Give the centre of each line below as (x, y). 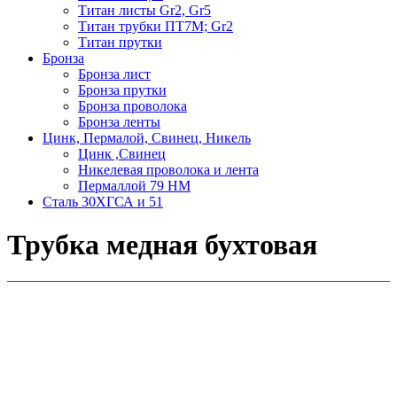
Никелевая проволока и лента (168, 169)
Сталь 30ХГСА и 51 (103, 201)
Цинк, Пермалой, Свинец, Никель (147, 137)
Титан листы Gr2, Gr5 (144, 10)
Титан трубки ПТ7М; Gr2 (156, 26)
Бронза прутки (122, 90)
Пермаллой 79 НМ (134, 185)
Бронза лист (114, 74)
